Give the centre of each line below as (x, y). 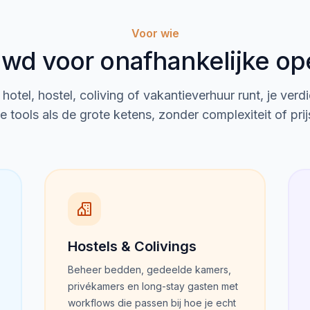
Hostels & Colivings (132, 246)
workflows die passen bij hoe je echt (152, 303)
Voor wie (155, 33)
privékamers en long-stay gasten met (153, 286)
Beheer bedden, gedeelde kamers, (149, 270)
